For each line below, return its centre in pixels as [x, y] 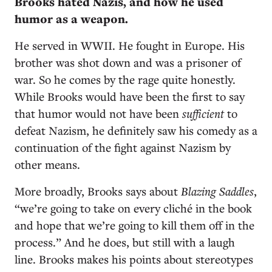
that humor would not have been [98, 113]
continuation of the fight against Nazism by [123, 147]
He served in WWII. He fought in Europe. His [130, 45]
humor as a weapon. [71, 19]
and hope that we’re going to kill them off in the [134, 225]
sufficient [203, 113]
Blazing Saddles [217, 191]
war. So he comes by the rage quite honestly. [125, 79]
